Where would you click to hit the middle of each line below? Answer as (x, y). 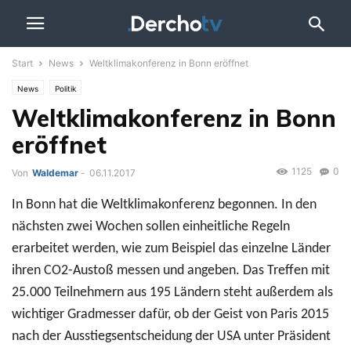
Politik (65, 89)
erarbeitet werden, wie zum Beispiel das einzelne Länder (171, 249)
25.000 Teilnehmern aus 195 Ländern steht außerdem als (172, 293)
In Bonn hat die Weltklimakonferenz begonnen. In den (164, 205)
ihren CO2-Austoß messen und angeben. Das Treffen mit (171, 271)
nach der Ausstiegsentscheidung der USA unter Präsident (171, 337)
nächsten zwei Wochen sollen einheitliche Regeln (151, 227)
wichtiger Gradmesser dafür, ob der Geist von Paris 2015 (170, 315)
